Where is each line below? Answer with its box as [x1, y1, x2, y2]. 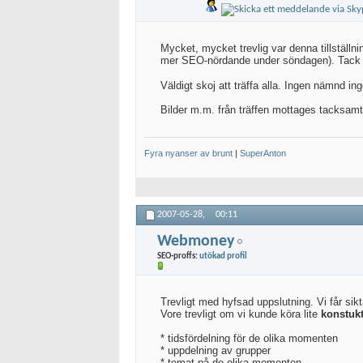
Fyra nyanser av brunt [144, 148, 233, 159]
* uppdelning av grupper [160, 344, 271, 357]
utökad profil [199, 251, 247, 261]
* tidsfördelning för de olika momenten [160, 332, 338, 345]
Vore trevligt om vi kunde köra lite [160, 308, 321, 321]
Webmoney [157, 233, 234, 250]
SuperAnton [240, 148, 286, 159]
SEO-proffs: [157, 251, 199, 261]
